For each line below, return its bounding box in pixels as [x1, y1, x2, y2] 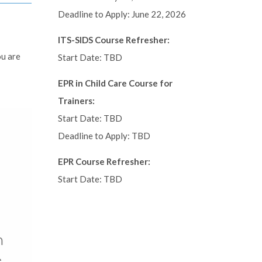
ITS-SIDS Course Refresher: [57, 35, 170, 45]
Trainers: [57, 95, 95, 106]
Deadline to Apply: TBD [57, 130, 150, 141]
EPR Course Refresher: [57, 156, 150, 167]
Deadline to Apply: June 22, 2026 [57, 9, 186, 19]
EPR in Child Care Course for [57, 78, 173, 88]
